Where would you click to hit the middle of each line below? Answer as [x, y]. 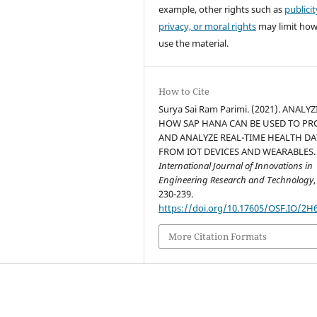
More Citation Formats [218, 237]
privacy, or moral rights [208, 27]
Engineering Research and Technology [236, 180]
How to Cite [184, 92]
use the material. [194, 44]
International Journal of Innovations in [236, 166]
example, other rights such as [222, 10]
